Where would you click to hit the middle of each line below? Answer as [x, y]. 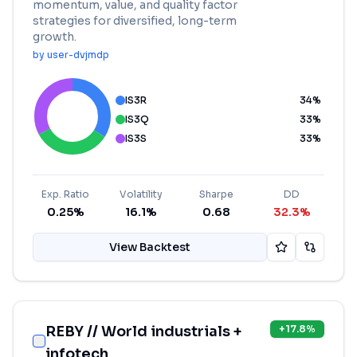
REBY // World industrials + [143, 331]
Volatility [141, 194]
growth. [55, 37]
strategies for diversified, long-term [135, 21]
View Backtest [150, 247]
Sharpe [216, 194]
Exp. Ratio [66, 194]
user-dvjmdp [78, 55]
